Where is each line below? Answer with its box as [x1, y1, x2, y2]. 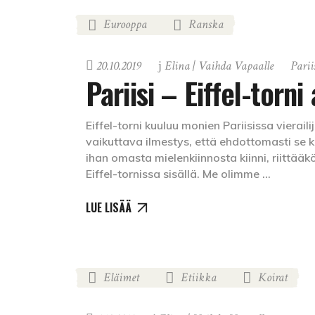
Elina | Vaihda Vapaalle [165, 58, 274, 75]
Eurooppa [103, 16, 147, 33]
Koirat [258, 269, 288, 285]
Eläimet [103, 269, 139, 285]
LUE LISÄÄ [86, 198, 131, 216]
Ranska [188, 16, 224, 33]
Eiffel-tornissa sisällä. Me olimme [86, 167, 262, 181]
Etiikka [181, 269, 217, 285]
